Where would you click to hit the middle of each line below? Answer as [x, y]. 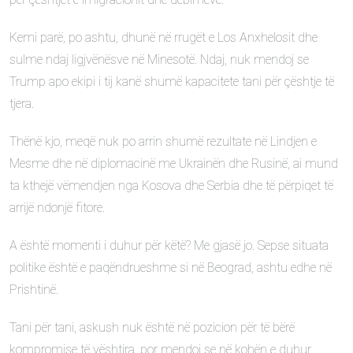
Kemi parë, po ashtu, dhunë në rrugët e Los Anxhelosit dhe [163, 37]
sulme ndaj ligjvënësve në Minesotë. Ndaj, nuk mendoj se [159, 59]
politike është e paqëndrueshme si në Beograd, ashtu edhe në [171, 268]
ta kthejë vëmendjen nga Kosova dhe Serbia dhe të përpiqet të [171, 186]
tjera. [22, 104]
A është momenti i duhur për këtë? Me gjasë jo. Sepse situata [169, 245]
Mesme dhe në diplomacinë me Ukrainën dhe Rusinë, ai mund [174, 163]
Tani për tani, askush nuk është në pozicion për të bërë [152, 327]
